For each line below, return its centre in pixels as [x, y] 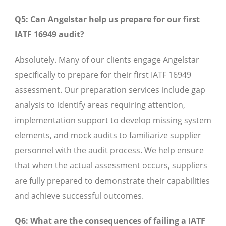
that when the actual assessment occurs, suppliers [111, 166]
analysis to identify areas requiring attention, [100, 105]
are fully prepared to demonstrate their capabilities [112, 181]
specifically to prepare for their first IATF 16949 [103, 75]
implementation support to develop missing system [113, 120]
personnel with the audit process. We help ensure [109, 151]
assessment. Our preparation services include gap [110, 90]
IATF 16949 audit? [49, 35]
